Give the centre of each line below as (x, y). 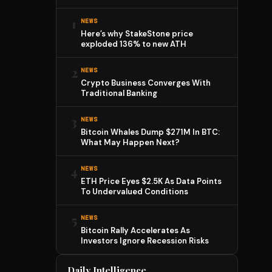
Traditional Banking (119, 93)
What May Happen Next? (130, 142)
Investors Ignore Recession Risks (145, 241)
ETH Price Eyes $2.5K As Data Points (151, 181)
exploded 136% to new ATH (134, 44)
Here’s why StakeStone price (137, 34)
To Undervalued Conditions (134, 192)
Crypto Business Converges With (146, 83)
